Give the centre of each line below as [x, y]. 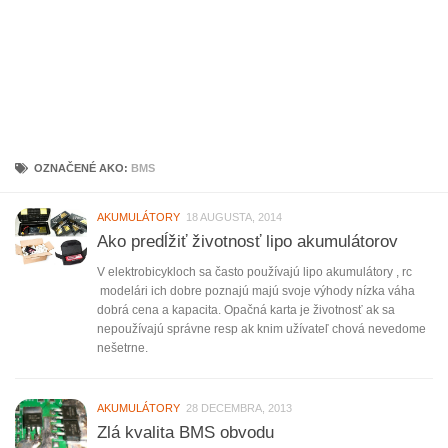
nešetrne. [122, 348]
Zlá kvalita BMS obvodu [185, 432]
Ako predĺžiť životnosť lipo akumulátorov [247, 241]
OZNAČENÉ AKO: [82, 168]
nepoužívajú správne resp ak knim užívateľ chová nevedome [261, 329]
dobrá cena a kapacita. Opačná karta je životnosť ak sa [246, 310]
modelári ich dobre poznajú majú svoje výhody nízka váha [256, 291]
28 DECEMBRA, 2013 [239, 408]
